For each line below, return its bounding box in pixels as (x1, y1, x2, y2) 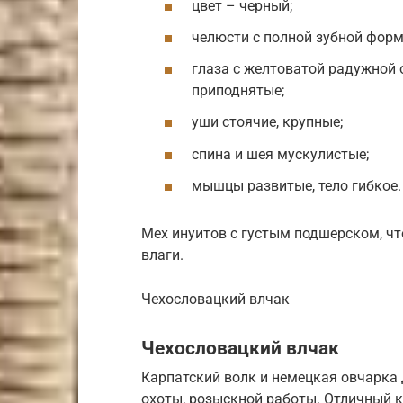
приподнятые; (192, 82, 284, 100)
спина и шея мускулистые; (192, 145, 369, 163)
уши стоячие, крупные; (192, 113, 343, 131)
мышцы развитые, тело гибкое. (192, 176, 401, 194)
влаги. (141, 246, 184, 264)
